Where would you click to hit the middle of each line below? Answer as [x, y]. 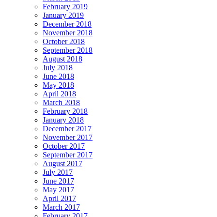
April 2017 [59, 199]
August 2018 [62, 59]
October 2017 [64, 146]
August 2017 [62, 164]
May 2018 [58, 85]
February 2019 [65, 7]
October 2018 [64, 42]
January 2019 [63, 15]
